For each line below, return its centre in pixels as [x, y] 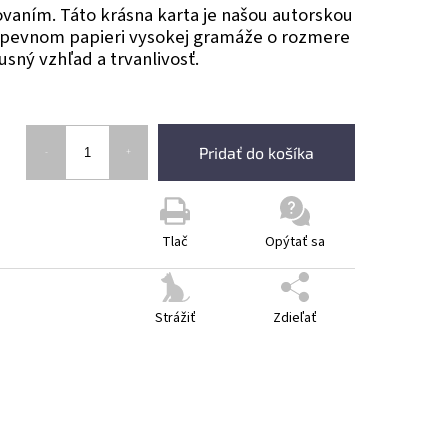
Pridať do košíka [256, 152]
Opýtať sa [295, 242]
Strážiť [175, 318]
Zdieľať [295, 318]
